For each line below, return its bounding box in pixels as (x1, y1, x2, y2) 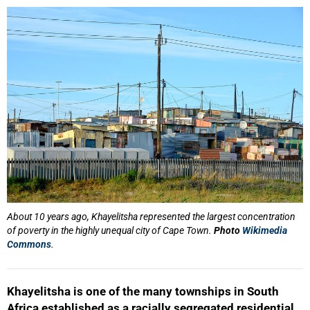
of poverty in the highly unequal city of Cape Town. (7, 225, 214, 236)
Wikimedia (242, 225, 287, 236)
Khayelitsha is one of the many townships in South (7, 284, 279, 298)
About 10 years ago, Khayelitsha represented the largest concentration (7, 211, 295, 222)
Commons (7, 239, 51, 250)
